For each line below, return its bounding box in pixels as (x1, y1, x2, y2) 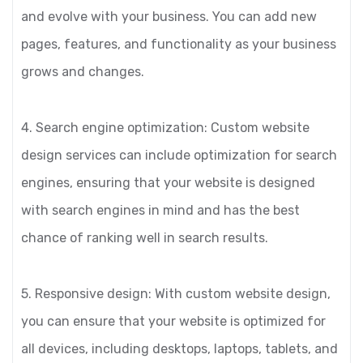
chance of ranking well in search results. (21, 230, 268, 246)
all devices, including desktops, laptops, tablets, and (21, 341, 338, 357)
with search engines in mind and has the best (21, 203, 300, 218)
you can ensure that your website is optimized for (21, 314, 326, 329)
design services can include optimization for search (21, 147, 337, 163)
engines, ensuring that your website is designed (21, 175, 315, 190)
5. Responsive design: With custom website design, (21, 286, 331, 301)
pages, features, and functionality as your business (21, 36, 336, 52)
